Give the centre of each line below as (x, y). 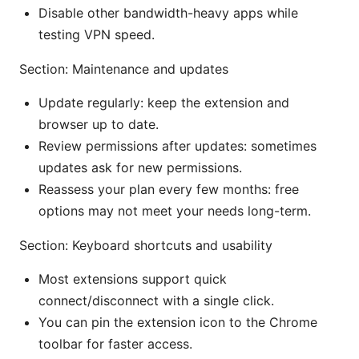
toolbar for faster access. (115, 343)
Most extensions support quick (133, 278)
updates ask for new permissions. (140, 167)
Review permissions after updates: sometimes (177, 145)
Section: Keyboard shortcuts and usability (146, 245)
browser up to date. (99, 124)
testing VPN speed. (97, 34)
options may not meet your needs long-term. (175, 210)
